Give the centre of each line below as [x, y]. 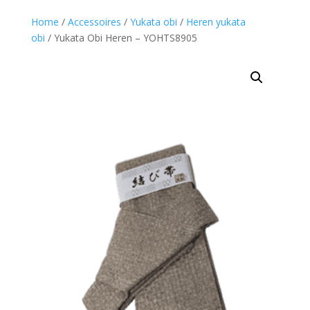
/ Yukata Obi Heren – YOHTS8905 [121, 38]
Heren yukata [216, 22]
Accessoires [94, 22]
